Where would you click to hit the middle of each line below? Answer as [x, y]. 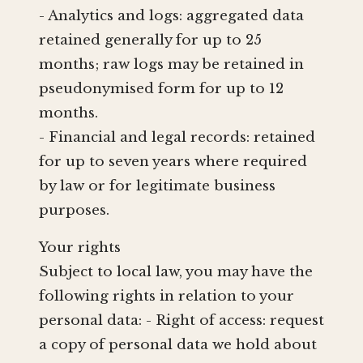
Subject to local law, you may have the [176, 272]
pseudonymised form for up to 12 [161, 89]
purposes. [74, 211]
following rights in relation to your [167, 297]
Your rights [80, 248]
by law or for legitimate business [157, 186]
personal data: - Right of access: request [181, 321]
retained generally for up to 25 [150, 41]
